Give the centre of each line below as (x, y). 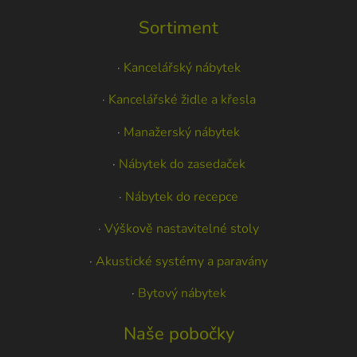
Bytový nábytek (182, 294)
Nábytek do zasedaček (182, 165)
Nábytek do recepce (182, 196)
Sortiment (178, 27)
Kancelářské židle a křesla (182, 100)
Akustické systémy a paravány (182, 261)
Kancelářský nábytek (182, 67)
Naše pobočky (178, 334)
